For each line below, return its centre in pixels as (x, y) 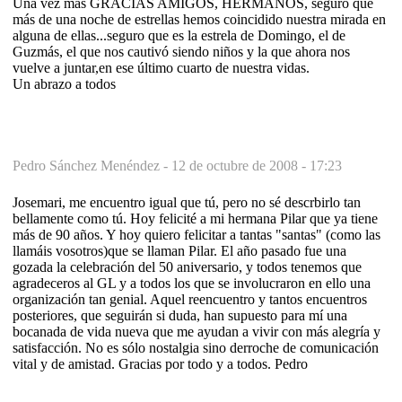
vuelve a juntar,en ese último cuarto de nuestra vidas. (161, 67)
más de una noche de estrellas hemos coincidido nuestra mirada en (199, 19)
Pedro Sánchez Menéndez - (92, 165)
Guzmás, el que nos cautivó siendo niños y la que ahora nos (181, 51)
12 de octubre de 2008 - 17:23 (257, 165)
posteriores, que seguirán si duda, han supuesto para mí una (180, 315)
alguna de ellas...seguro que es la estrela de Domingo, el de (179, 35)
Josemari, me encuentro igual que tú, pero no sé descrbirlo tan (187, 202)
